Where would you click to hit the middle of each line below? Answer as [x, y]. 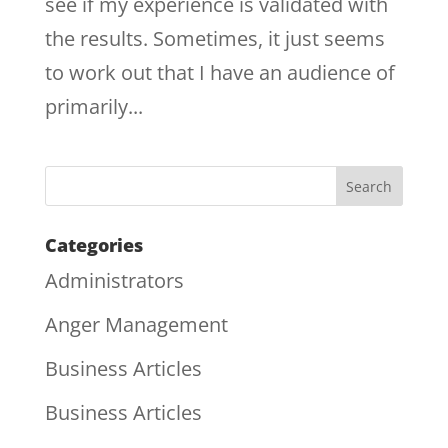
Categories [93, 245]
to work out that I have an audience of [219, 72]
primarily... [93, 106]
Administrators [114, 280]
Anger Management [136, 324]
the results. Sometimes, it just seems [214, 38]
